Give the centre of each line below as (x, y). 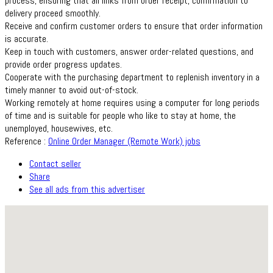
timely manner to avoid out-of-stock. (72, 90)
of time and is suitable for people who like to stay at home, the (120, 115)
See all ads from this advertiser (87, 189)
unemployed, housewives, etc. (59, 128)
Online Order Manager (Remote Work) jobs (124, 141)
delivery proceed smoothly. (53, 13)
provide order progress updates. (63, 64)
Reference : (27, 141)
